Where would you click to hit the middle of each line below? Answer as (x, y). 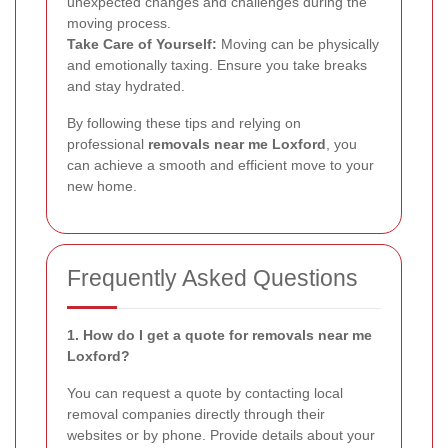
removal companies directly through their (196, 414)
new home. (102, 186)
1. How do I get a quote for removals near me (219, 335)
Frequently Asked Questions (212, 278)
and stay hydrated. (126, 86)
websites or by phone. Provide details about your (221, 435)
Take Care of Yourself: (142, 44)
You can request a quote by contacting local (205, 393)
